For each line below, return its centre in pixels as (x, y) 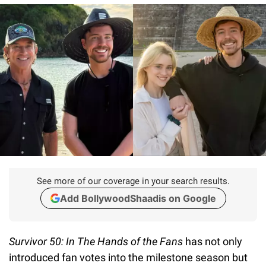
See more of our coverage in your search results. (133, 181)
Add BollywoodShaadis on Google (138, 198)
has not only (213, 241)
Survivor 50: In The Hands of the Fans (96, 241)
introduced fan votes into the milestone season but (128, 257)
